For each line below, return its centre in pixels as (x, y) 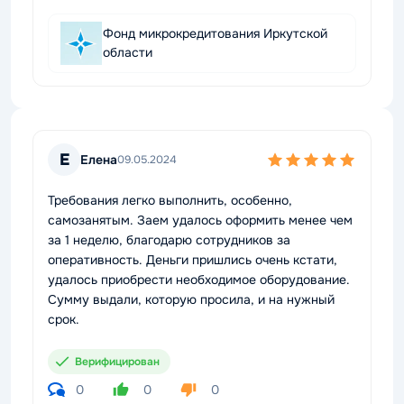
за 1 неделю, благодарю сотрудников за (169, 240)
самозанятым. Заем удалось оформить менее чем (200, 220)
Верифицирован (117, 362)
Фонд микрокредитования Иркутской (215, 33)
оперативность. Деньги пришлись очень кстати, (193, 260)
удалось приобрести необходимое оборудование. (199, 280)
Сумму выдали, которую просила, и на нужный (191, 299)
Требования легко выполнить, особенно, (170, 200)
